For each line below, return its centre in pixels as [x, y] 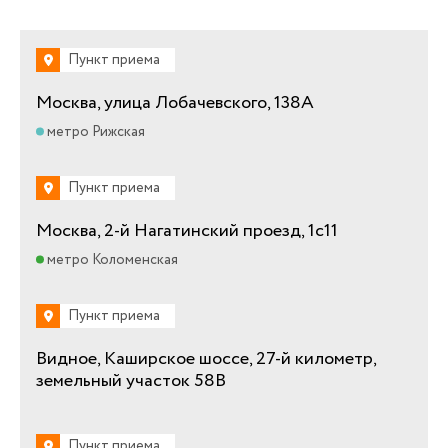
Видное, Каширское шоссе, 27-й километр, [206, 358]
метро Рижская [94, 131]
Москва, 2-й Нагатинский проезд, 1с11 [187, 230]
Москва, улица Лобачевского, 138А [175, 102]
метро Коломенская [111, 259]
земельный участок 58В [131, 380]
